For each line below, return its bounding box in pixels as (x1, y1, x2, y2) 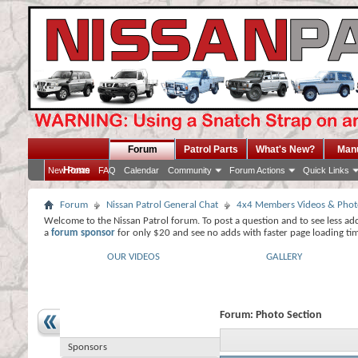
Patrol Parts (184, 144, 238, 155)
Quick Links (303, 165, 349, 175)
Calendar (124, 165, 159, 175)
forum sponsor (51, 228, 115, 238)
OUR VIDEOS (107, 252, 160, 262)
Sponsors (68, 342, 107, 352)
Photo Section (256, 309, 322, 321)
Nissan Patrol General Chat (106, 200, 218, 210)
